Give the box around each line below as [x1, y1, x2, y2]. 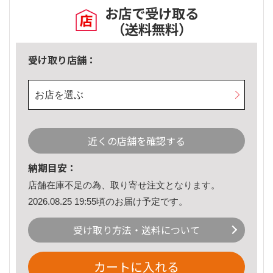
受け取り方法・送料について [73, 222, 200, 238]
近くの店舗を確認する [88, 133, 185, 149]
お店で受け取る [105, 3, 199, 23]
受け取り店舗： [28, 52, 96, 68]
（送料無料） [112, 19, 192, 39]
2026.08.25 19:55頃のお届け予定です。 [28, 196, 188, 207]
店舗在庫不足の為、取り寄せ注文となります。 [28, 180, 220, 191]
